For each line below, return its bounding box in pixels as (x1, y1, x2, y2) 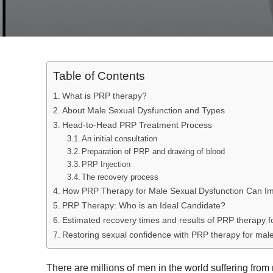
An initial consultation (82, 134, 158, 143)
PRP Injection (82, 160, 131, 169)
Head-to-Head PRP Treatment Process (62, 120, 214, 130)
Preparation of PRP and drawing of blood (82, 147, 225, 156)
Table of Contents (53, 69, 145, 83)
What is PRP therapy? (62, 91, 147, 101)
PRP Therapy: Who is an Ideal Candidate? (62, 200, 225, 210)
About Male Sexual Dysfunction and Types (62, 105, 225, 115)
